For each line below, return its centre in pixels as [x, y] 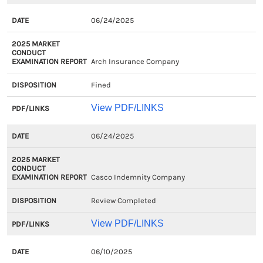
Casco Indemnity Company [138, 177]
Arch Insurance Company [135, 61]
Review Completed [123, 200]
